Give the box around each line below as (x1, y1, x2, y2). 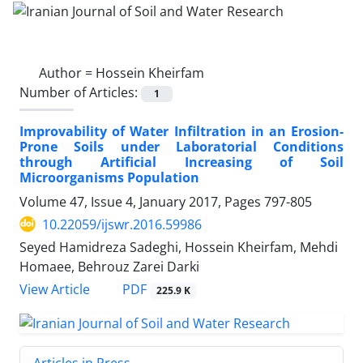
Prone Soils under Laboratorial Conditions (19, 137, 344, 156)
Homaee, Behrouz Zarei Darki (19, 257, 199, 275)
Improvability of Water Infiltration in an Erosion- (19, 122, 344, 140)
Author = (39, 63, 96, 82)
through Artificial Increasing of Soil (19, 152, 344, 171)
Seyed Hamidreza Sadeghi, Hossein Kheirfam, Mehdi (19, 237, 338, 256)
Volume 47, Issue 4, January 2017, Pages (19, 192, 264, 211)
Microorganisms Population (19, 168, 199, 186)
